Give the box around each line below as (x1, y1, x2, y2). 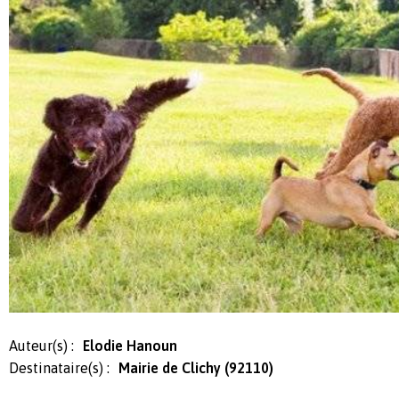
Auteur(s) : (9, 338, 74, 354)
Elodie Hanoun (83, 338, 177, 354)
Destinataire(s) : (9, 360, 110, 376)
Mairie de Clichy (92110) (118, 360, 273, 376)
